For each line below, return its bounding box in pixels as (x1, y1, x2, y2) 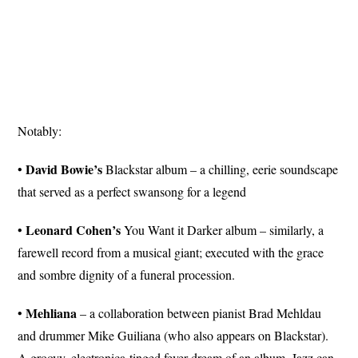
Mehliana (26, 304, 78, 323)
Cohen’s (76, 221, 121, 240)
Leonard (26, 221, 74, 240)
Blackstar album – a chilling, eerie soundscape (102, 161, 339, 178)
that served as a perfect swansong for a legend (18, 183, 247, 201)
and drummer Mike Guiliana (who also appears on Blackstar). (18, 327, 329, 344)
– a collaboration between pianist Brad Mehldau (77, 304, 322, 322)
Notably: (18, 122, 62, 140)
